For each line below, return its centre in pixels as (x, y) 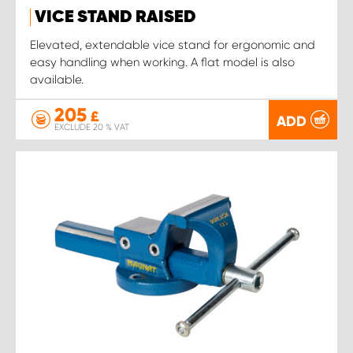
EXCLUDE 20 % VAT (92, 127)
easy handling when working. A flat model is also (162, 62)
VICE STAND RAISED (115, 17)
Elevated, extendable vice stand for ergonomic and (173, 45)
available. (57, 79)
